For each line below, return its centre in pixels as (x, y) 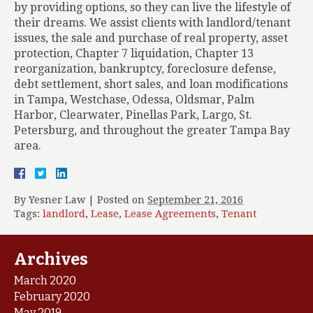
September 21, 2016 (195, 200)
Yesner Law (57, 200)
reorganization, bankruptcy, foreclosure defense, (145, 69)
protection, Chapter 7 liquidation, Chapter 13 (134, 53)
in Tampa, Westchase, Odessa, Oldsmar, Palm (134, 100)
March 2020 (45, 281)
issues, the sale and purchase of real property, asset (151, 38)
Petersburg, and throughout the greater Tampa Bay (152, 130)
